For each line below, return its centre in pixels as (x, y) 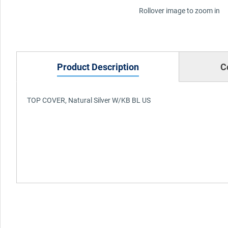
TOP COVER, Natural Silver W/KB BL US (89, 100)
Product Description (98, 66)
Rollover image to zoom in (179, 10)
